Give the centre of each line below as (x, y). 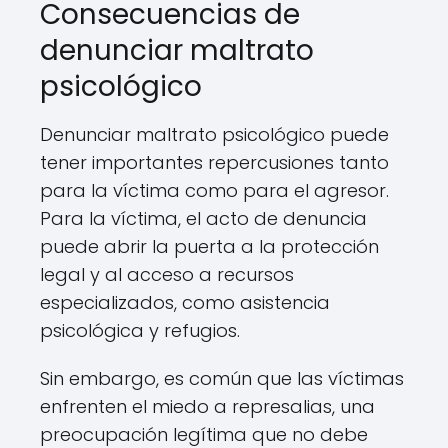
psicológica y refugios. (140, 330)
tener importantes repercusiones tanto (214, 162)
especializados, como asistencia (185, 302)
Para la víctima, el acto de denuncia (203, 218)
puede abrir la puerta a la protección (209, 246)
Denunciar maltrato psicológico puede (214, 134)
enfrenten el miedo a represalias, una (207, 406)
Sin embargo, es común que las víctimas (222, 378)
